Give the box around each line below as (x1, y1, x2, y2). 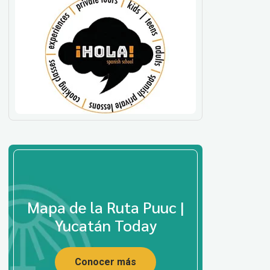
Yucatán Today (54, 214, 157, 235)
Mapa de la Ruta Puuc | (27, 196, 184, 217)
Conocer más (75, 256, 136, 268)
